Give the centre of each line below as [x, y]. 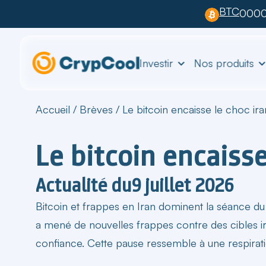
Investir [156, 63]
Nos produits [224, 63]
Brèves [96, 109]
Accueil [53, 109]
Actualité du [84, 185]
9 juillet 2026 [183, 185]
